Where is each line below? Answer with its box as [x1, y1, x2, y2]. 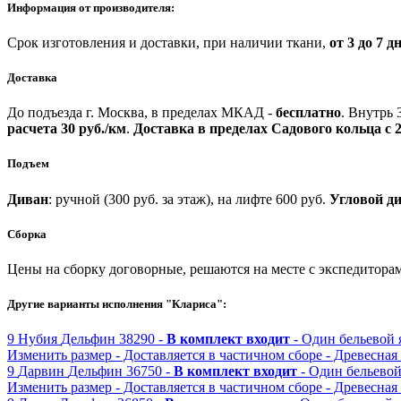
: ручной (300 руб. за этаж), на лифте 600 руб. [48, 191, 329, 207]
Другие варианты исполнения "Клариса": [7, 297, 226, 311]
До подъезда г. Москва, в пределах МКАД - [7, 105, 276, 121]
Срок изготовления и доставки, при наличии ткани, [7, 34, 329, 50]
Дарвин [18, 363, 64, 380]
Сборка [7, 226, 47, 241]
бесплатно [276, 105, 341, 121]
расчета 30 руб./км [7, 121, 126, 137]
